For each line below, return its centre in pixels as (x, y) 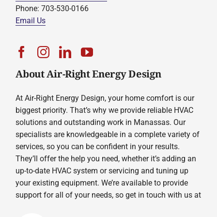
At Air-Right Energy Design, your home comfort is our (105, 98)
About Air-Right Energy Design (88, 74)
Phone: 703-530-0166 (52, 8)
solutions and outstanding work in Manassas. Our (101, 123)
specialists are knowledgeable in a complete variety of (108, 135)
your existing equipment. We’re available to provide (102, 183)
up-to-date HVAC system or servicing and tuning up (102, 171)
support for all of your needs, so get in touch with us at (108, 195)
